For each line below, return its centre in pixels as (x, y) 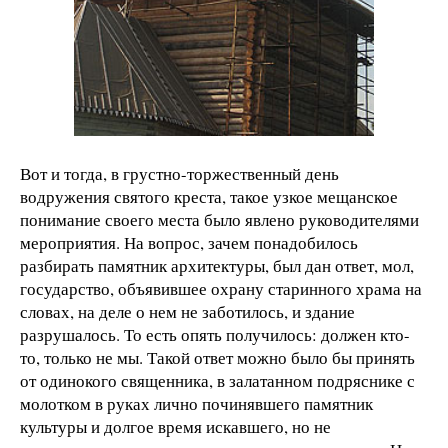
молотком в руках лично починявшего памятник (196, 403)
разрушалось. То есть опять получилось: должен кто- (215, 334)
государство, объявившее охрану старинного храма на (221, 288)
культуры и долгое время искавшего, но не (175, 426)
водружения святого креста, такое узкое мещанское (209, 196)
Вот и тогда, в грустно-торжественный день (179, 173)
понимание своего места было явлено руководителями (219, 219)
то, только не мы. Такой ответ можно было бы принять (217, 357)
